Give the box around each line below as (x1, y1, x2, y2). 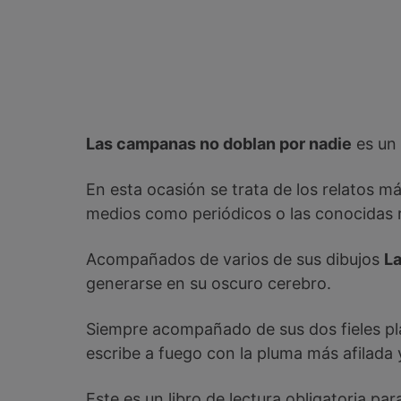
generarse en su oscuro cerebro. (86, 274, 331, 294)
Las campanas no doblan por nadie (86, 134, 352, 154)
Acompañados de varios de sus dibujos (86, 250, 384, 269)
